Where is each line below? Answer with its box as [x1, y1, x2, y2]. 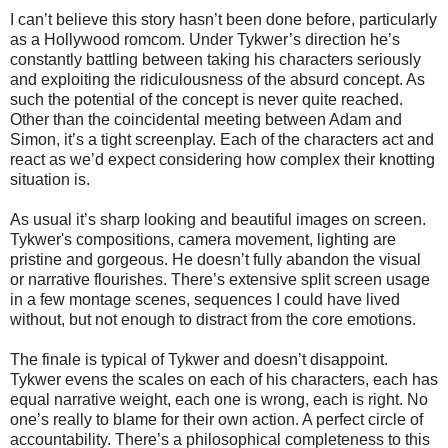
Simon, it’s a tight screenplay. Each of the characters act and [10, 131, 434, 149]
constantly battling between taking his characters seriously [10, 51, 421, 69]
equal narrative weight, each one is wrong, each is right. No [10, 391, 428, 409]
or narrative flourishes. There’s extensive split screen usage [10, 271, 430, 289]
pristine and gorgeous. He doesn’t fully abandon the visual [10, 251, 421, 269]
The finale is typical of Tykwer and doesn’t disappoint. [10, 351, 388, 369]
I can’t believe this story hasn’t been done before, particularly [10, 11, 437, 29]
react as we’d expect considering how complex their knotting [10, 151, 435, 169]
